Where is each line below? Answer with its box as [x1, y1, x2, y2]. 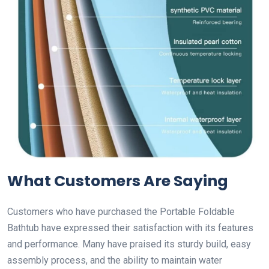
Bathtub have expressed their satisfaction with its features [7, 222, 253, 234]
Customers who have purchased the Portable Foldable [7, 205, 235, 217]
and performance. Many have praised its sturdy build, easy [7, 238, 251, 250]
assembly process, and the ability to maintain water [7, 254, 222, 266]
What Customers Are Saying [7, 170, 228, 192]
